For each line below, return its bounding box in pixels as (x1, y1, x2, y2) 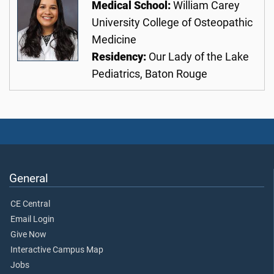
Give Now (10, 229, 46, 240)
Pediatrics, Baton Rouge (92, 68, 207, 80)
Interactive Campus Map (10, 245, 103, 256)
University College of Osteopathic (92, 17, 253, 29)
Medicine (92, 34, 136, 46)
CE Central (10, 199, 50, 210)
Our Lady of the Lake (149, 51, 249, 63)
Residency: (92, 51, 149, 63)
